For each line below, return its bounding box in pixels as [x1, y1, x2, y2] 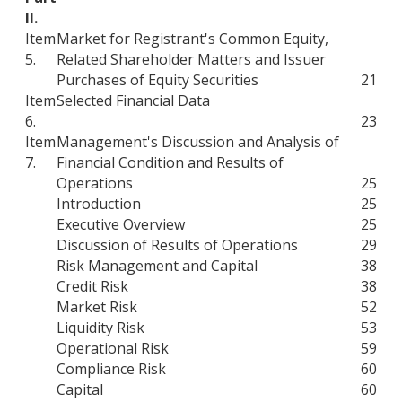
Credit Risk [57, 275, 128, 296]
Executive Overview [57, 214, 185, 234]
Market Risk [57, 296, 137, 317]
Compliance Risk [57, 358, 166, 379]
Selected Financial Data [57, 90, 210, 110]
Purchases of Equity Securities [57, 69, 258, 90]
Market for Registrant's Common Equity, [57, 28, 328, 48]
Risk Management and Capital [57, 255, 258, 275]
